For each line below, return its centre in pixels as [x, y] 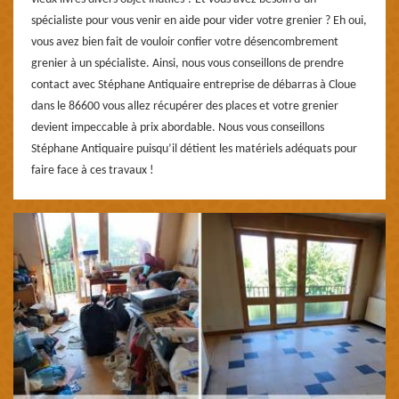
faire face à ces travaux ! [93, 170]
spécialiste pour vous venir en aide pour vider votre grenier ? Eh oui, [199, 20]
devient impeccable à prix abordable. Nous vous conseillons [178, 127]
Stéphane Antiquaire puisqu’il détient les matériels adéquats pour [194, 149]
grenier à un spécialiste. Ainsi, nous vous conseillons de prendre [187, 63]
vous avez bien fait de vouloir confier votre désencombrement [185, 42]
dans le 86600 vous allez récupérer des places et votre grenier [185, 106]
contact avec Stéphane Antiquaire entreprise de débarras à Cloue [194, 85]
